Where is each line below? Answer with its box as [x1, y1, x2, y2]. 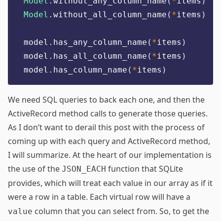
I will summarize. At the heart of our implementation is [8, 149, 212, 160]
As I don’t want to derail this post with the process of [8, 122, 205, 133]
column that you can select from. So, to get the [33, 206, 209, 217]
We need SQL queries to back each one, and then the [8, 94, 205, 105]
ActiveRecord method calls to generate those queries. [8, 108, 208, 119]
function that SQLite [106, 163, 183, 174]
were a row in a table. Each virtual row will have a [8, 191, 190, 202]
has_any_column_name [53, 37, 147, 47]
